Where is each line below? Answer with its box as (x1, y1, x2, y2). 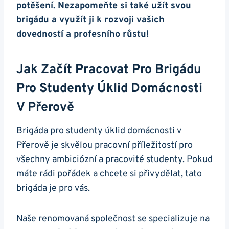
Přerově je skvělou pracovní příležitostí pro (16, 139, 193, 151)
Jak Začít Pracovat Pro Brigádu (16, 62, 201, 79)
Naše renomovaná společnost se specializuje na (16, 213, 210, 225)
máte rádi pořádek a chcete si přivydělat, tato (16, 168, 202, 180)
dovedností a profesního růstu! (16, 28, 149, 40)
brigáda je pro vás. (16, 182, 90, 194)
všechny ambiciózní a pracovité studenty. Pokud (16, 153, 213, 166)
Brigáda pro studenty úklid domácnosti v (16, 125, 181, 137)
